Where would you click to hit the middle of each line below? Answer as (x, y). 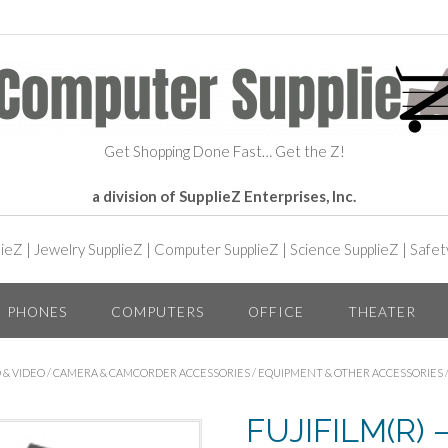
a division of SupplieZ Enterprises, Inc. (224, 196)
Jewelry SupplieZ (88, 249)
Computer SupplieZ (216, 249)
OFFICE (275, 311)
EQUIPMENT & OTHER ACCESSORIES (350, 372)
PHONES (36, 311)
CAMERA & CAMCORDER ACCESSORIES (151, 372)
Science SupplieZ (344, 249)
